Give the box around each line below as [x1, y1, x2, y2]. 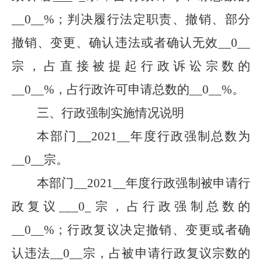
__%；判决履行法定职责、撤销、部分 [31, 12, 250, 26]
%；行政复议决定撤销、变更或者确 [44, 223, 250, 237]
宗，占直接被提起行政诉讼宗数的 [12, 59, 250, 73]
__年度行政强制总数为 [116, 129, 251, 143]
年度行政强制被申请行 [125, 176, 251, 190]
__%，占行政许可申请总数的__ [31, 82, 202, 96]
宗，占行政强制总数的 [91, 199, 251, 213]
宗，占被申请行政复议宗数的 [82, 246, 250, 260]
